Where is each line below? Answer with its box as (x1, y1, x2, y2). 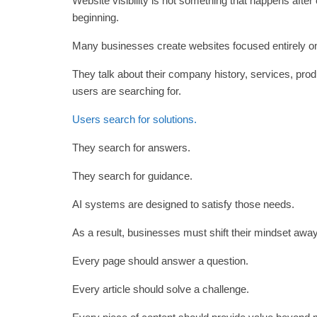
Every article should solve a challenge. (72, 282, 249, 295)
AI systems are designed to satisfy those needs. (72, 197, 294, 210)
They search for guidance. (72, 169, 192, 182)
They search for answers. (72, 141, 190, 154)
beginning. (72, 11, 119, 23)
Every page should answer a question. (72, 254, 248, 267)
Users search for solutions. (72, 113, 197, 125)
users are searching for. (72, 84, 181, 97)
